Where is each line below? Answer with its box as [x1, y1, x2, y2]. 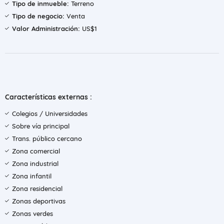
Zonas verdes [12, 209, 53, 217]
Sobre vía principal [12, 122, 69, 130]
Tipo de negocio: [12, 12, 64, 20]
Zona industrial [12, 159, 58, 167]
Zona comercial [12, 147, 60, 155]
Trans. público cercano [12, 134, 82, 142]
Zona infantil [12, 172, 51, 180]
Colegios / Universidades [12, 109, 87, 117]
